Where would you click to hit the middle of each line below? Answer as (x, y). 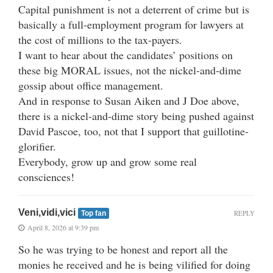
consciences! (46, 177)
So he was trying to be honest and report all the (123, 250)
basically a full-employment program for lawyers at (131, 25)
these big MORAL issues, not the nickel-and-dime (130, 70)
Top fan (93, 214)
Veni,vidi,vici (48, 213)
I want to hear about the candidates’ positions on (126, 55)
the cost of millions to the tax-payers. (100, 40)
